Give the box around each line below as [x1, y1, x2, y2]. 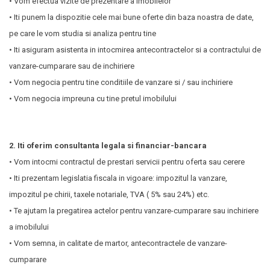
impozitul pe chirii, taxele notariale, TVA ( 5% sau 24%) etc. [9, 190, 209, 199]
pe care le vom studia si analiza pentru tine [9, 29, 156, 38]
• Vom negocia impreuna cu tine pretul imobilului [9, 94, 177, 103]
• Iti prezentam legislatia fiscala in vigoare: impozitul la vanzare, [9, 174, 227, 183]
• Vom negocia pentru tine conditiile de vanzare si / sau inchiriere [9, 78, 233, 87]
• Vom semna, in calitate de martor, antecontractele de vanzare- [9, 239, 227, 248]
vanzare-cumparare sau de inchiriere [9, 61, 134, 71]
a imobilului [9, 222, 49, 231]
